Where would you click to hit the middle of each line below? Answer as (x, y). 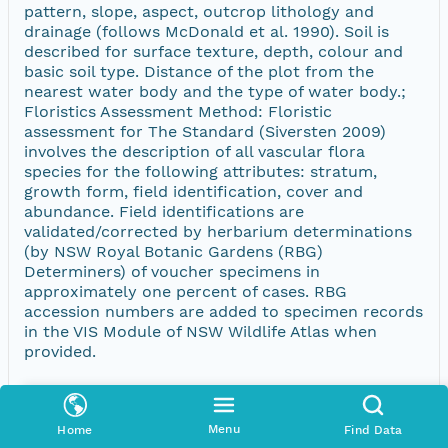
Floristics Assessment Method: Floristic (178, 111)
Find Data (373, 430)
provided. (60, 351)
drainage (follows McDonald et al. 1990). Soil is (206, 31)
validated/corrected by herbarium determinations (218, 231)
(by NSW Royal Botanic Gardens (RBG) (173, 251)
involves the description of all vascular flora (194, 151)
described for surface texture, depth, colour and (213, 51)
